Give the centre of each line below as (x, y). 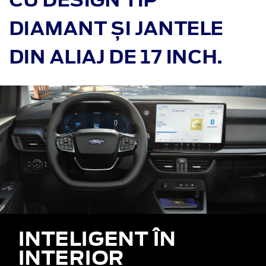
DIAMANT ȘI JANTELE (116, 28)
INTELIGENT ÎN (97, 238)
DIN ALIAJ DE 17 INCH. (116, 57)
